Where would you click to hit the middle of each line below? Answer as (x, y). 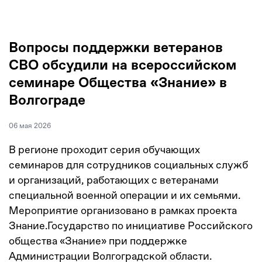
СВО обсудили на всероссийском (123, 65)
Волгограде (47, 100)
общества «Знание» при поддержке (98, 240)
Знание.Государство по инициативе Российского (131, 225)
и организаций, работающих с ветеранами (114, 180)
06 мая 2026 (30, 125)
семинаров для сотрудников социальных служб (128, 164)
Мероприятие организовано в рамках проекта (123, 210)
